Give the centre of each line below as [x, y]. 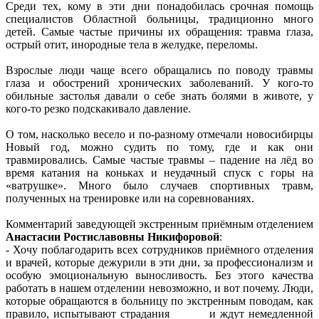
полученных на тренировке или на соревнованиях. [131, 198]
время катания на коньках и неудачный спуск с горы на [159, 172]
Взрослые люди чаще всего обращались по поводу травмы [159, 70]
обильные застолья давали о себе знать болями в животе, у [159, 95]
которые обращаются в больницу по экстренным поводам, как [159, 300]
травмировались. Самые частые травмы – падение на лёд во [159, 159]
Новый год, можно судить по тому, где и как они [159, 147]
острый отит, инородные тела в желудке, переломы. [135, 44]
